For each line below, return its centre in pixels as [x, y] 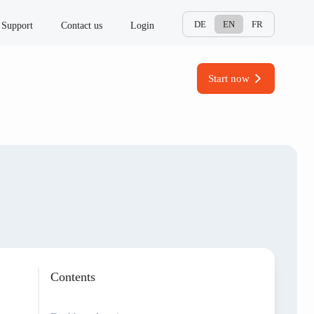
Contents [73, 277]
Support [17, 25]
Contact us [82, 25]
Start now [229, 78]
